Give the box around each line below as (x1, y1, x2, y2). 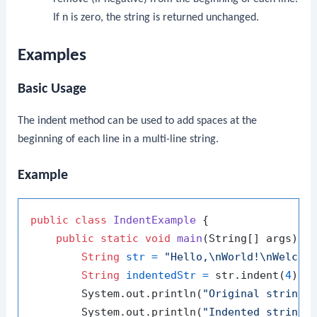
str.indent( (209, 269, 286, 282)
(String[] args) (202, 232, 299, 246)
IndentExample (113, 214, 197, 227)
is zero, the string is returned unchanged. (67, 12, 259, 24)
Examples (18, 46, 87, 64)
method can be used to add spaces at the (67, 115, 258, 127)
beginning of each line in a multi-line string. (18, 133, 219, 145)
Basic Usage (18, 81, 87, 96)
